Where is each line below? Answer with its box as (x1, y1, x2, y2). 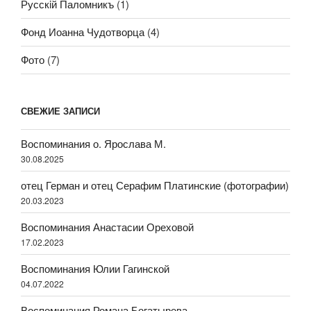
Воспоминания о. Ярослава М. (21, 135, 166, 151)
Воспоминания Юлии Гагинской (21, 260, 169, 276)
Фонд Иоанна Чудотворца (21, 24, 144, 40)
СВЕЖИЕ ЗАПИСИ (21, 103, 100, 117)
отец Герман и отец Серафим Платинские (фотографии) (21, 177, 289, 192)
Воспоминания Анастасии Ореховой (21, 219, 194, 234)
